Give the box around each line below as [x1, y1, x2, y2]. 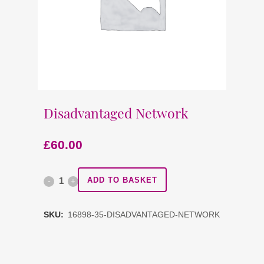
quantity [43, 219, 76, 229]
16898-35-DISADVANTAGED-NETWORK [68, 210, 220, 219]
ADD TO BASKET [87, 175, 157, 184]
